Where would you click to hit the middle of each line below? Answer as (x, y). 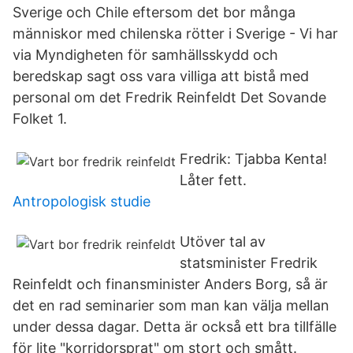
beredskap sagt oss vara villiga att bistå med (161, 76)
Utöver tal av (223, 242)
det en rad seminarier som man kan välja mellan (171, 305)
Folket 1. (40, 119)
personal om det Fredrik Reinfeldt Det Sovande (169, 97)
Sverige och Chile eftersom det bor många (154, 12)
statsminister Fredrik (249, 263)
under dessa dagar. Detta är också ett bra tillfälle (175, 327)
